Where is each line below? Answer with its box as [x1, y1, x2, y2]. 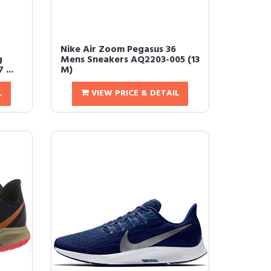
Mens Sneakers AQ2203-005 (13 [60, 52, 200, 68]
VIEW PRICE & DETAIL [88, 87, 179, 100]
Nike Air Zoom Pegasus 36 [60, 42, 176, 57]
